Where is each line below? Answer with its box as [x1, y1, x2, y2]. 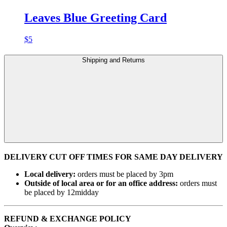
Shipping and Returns [82, 56, 145, 64]
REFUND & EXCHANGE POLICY [4, 214, 131, 223]
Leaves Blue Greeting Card [24, 11, 167, 25]
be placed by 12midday [24, 187, 99, 197]
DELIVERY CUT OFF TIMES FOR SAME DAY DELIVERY [4, 152, 223, 161]
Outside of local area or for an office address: [24, 178, 178, 187]
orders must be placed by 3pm [78, 169, 173, 178]
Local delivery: [24, 169, 78, 178]
